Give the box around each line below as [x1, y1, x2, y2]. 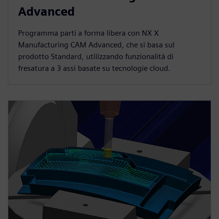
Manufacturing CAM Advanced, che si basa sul [18, 40, 175, 49]
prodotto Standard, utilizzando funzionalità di [18, 51, 174, 61]
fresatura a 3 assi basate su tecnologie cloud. [18, 63, 171, 73]
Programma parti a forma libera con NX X [18, 28, 159, 38]
